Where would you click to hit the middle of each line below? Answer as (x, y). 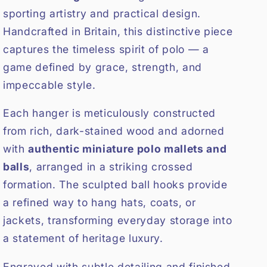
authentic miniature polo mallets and (128, 149)
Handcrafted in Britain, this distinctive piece (118, 31)
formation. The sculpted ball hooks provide (115, 185)
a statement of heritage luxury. (83, 238)
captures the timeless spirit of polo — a (106, 49)
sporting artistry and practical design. (102, 13)
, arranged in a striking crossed (111, 167)
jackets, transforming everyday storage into (118, 221)
